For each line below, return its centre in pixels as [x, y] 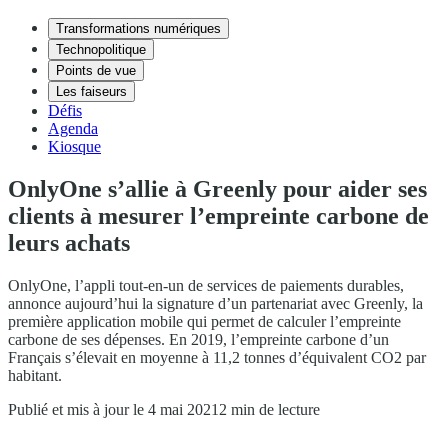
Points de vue [96, 70]
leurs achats [69, 242]
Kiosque [74, 146]
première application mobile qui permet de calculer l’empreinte [204, 321]
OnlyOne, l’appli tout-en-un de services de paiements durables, [206, 285]
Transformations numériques [138, 28]
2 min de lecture [269, 409]
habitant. [35, 375]
